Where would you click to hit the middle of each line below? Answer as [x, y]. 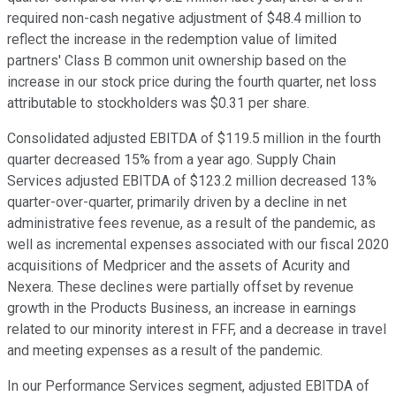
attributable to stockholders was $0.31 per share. [158, 103]
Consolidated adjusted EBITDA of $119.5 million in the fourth [194, 139]
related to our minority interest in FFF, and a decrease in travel [197, 330]
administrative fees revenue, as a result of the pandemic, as [191, 224]
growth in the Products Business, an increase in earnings [182, 308]
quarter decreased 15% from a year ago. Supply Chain [171, 160]
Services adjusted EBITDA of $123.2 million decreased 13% [192, 181]
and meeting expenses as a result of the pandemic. [165, 351]
